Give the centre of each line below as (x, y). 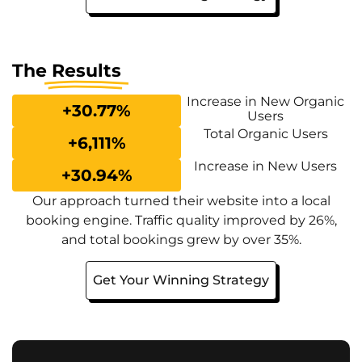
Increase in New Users (265, 166)
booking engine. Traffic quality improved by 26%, (181, 220)
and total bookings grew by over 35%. (181, 239)
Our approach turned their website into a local (181, 200)
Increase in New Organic (265, 101)
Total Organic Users (265, 133)
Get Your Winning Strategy (181, 280)
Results (86, 70)
